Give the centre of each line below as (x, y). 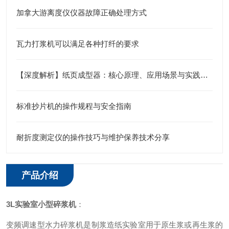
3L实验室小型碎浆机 (41, 204)
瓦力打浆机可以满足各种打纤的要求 (78, 44)
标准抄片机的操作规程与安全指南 (74, 106)
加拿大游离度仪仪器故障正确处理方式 (82, 13)
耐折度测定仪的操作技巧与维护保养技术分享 (93, 137)
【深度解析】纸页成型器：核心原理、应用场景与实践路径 (204, 75)
